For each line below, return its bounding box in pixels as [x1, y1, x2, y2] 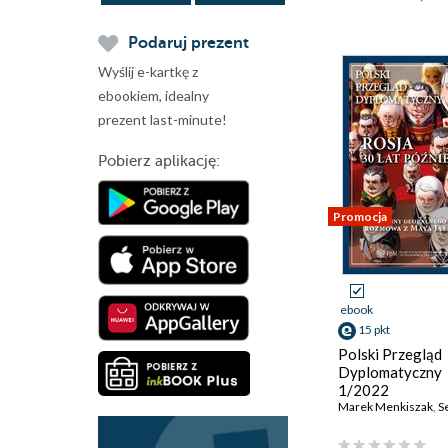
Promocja [333, 209, 387, 224]
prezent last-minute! [98, 111, 227, 128]
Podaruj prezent [128, 34, 249, 52]
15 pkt [358, 322, 390, 337]
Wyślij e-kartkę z [98, 63, 198, 80]
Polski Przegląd [338, 345, 442, 363]
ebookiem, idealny [98, 87, 209, 104]
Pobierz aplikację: [98, 153, 220, 169]
